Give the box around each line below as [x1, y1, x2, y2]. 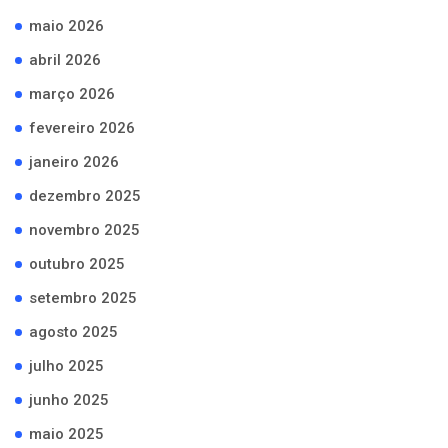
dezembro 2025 [29, 187, 141, 205]
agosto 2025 [29, 323, 118, 341]
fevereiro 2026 [29, 119, 135, 137]
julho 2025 [29, 357, 104, 375]
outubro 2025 [29, 255, 125, 273]
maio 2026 [29, 17, 104, 35]
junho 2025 [29, 391, 109, 409]
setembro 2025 [29, 289, 137, 307]
